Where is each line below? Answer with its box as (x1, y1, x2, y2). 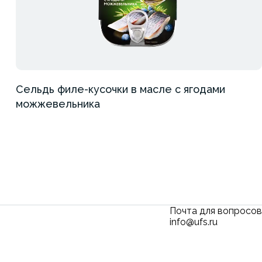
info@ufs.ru (170, 216, 218, 227)
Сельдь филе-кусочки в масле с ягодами (15, 83, 225, 95)
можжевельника (15, 98, 100, 110)
